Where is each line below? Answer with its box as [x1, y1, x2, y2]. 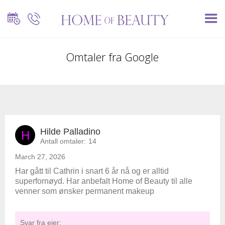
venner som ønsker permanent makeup [15, 187, 154, 195]
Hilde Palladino [40, 127, 100, 137]
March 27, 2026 [15, 153, 65, 161]
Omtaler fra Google [66, 50, 159, 64]
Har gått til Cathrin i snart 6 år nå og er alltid [15, 167, 169, 175]
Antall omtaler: [40, 137, 86, 145]
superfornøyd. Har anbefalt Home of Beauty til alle [15, 177, 192, 185]
